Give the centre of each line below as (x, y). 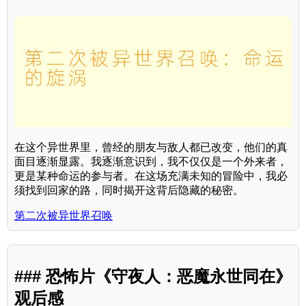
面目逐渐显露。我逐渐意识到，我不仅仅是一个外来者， (151, 162)
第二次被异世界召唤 (64, 216)
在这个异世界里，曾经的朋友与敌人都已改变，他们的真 (151, 148)
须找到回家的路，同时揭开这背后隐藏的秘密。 (129, 191)
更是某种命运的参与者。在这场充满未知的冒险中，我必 (151, 176)
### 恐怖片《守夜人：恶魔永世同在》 (153, 277)
